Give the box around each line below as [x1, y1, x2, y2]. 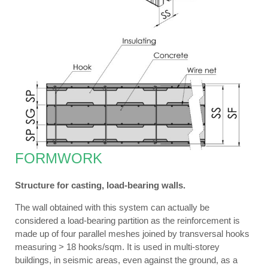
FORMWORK [15, 150, 102, 167]
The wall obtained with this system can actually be [15, 202, 209, 213]
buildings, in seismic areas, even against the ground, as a [15, 255, 237, 266]
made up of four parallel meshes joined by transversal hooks [15, 229, 249, 239]
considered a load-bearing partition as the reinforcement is [15, 215, 240, 226]
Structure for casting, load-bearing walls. [15, 180, 185, 191]
